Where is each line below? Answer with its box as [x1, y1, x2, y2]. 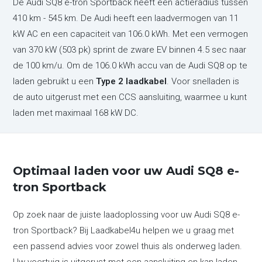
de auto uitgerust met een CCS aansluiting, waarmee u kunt [13, 92, 247, 102]
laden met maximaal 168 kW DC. [13, 108, 139, 118]
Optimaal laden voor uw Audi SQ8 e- [13, 164, 240, 178]
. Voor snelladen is [167, 76, 240, 87]
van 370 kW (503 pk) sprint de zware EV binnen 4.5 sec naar [13, 44, 247, 55]
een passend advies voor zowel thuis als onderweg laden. [13, 241, 243, 251]
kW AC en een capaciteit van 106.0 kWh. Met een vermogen [13, 29, 249, 39]
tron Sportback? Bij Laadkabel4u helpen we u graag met [13, 225, 235, 236]
